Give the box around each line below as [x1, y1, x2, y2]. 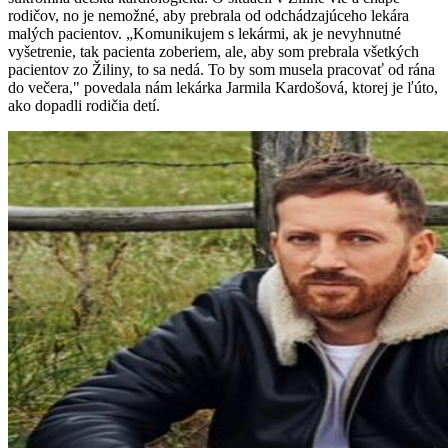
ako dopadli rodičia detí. [8, 97, 160, 115]
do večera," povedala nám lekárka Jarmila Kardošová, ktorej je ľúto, [8, 79, 438, 97]
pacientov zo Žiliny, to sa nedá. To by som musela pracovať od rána [8, 61, 435, 79]
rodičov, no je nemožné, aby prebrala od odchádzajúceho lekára [8, 7, 409, 25]
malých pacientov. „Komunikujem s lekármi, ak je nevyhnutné [8, 25, 401, 43]
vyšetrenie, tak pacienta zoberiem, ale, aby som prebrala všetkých [8, 43, 419, 61]
